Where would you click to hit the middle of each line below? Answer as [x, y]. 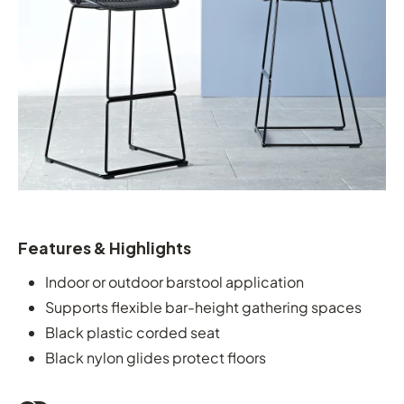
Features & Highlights [105, 248]
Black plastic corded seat [133, 333]
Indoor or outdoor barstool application [174, 282]
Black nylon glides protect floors [156, 358]
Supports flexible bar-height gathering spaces [203, 308]
